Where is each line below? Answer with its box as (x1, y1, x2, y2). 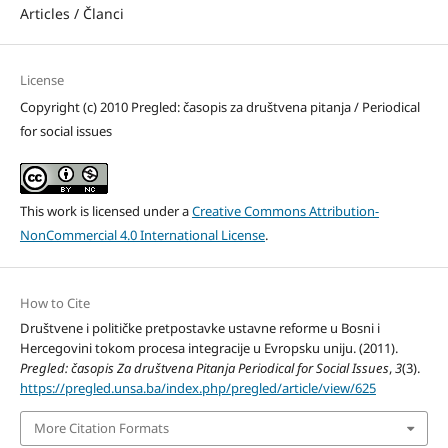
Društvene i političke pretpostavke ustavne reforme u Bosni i (19, 319, 380, 338)
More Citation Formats (33, 419, 169, 438)
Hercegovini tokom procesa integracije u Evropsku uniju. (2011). (19, 339, 398, 358)
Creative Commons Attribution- (191, 202, 379, 221)
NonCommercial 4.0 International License (19, 226, 265, 245)
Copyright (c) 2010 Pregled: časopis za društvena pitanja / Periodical (19, 98, 420, 117)
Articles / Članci (19, 4, 124, 24)
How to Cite (19, 294, 90, 313)
